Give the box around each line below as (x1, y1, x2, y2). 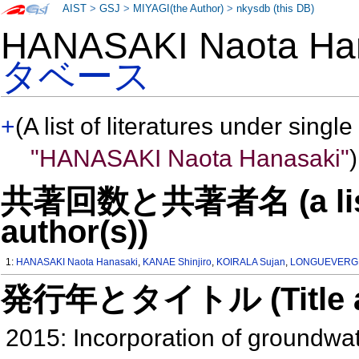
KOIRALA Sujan (216, 256, 286, 268)
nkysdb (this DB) (236, 3, 315, 14)
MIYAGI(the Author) (133, 3, 224, 14)
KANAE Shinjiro (143, 256, 212, 268)
